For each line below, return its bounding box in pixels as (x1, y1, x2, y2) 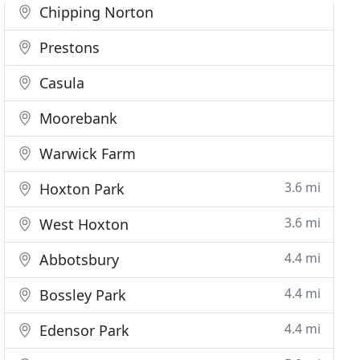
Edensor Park (35, 321, 130, 340)
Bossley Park (35, 285, 127, 305)
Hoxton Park (35, 179, 125, 198)
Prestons (35, 38, 100, 57)
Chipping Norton (35, 2, 154, 22)
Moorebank (35, 108, 118, 128)
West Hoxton (35, 215, 129, 234)
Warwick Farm (35, 144, 137, 163)
